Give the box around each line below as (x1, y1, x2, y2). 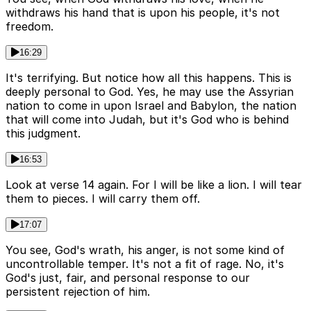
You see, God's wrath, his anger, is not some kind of (6, 242, 285, 257)
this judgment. (6, 126, 81, 140)
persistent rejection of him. (6, 284, 150, 299)
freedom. (6, 19, 53, 33)
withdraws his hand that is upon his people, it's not (6, 5, 280, 19)
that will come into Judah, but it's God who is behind (6, 112, 289, 126)
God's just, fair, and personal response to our (6, 270, 250, 285)
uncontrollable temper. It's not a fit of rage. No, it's (6, 256, 284, 271)
